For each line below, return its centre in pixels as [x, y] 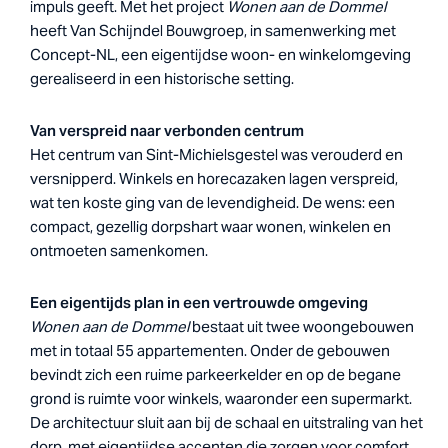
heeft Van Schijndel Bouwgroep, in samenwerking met [213, 31]
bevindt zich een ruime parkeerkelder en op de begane [215, 375]
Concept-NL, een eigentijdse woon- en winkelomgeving [220, 55]
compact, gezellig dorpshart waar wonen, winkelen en [210, 227]
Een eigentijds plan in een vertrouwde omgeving [199, 303]
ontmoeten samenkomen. [119, 251]
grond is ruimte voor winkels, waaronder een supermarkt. [221, 399]
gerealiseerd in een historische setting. [162, 79]
